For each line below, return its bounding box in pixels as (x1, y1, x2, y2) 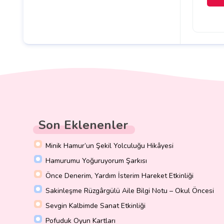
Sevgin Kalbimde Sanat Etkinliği (45, 201, 145, 211)
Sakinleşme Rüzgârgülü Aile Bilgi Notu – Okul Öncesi (45, 186, 214, 196)
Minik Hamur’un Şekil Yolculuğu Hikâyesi (45, 141, 173, 151)
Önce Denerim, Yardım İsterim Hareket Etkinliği (45, 171, 193, 181)
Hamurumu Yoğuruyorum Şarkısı (45, 156, 147, 166)
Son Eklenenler (38, 117, 128, 133)
